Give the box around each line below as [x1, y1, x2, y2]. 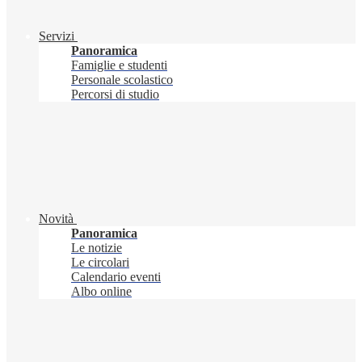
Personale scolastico [71, 73, 173, 87]
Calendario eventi [71, 270, 161, 284]
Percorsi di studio [71, 87, 159, 102]
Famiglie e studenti [71, 58, 167, 73]
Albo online [71, 284, 132, 299]
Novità [39, 212, 74, 226]
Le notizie [71, 241, 122, 255]
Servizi [39, 29, 74, 44]
